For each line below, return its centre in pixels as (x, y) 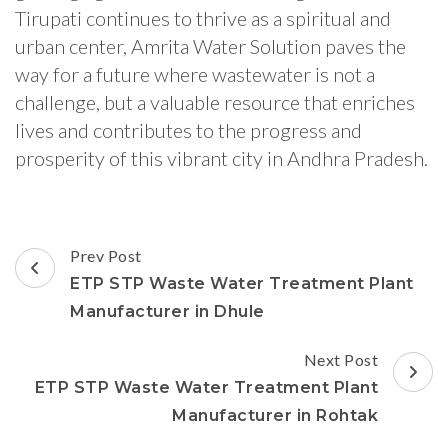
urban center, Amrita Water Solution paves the (210, 46)
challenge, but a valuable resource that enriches (215, 102)
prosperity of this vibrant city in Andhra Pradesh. (221, 158)
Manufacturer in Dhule (167, 312)
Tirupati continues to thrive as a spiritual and (203, 18)
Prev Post (106, 256)
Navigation (89, 283)
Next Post (340, 360)
